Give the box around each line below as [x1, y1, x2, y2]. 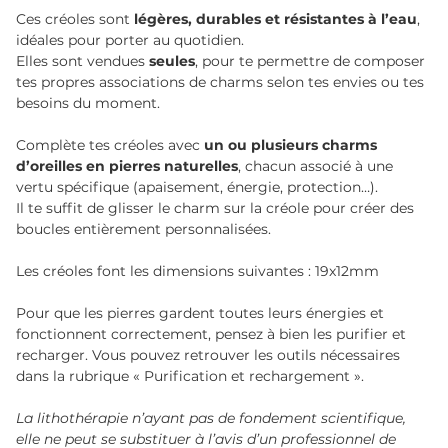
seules [149, 52, 195, 70]
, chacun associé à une [238, 157, 393, 175]
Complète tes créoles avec [16, 136, 204, 154]
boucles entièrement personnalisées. [16, 220, 271, 238]
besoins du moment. [16, 94, 160, 112]
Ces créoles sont [16, 10, 134, 28]
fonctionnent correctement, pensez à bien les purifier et [16, 325, 406, 343]
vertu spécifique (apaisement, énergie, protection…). [16, 178, 378, 196]
